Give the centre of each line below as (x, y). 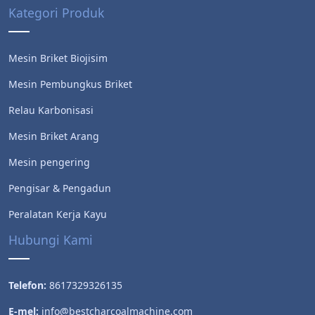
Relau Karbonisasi (51, 110)
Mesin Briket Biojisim (58, 58)
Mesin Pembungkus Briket (70, 84)
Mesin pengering (49, 162)
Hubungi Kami (51, 239)
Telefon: (27, 285)
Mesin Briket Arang (54, 136)
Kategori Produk (56, 12)
